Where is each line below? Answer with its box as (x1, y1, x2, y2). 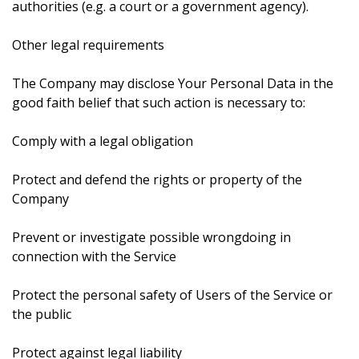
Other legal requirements (12, 36, 164, 54)
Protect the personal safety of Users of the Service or (12, 286, 333, 304)
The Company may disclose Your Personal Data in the (12, 75, 333, 92)
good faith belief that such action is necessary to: (12, 94, 305, 111)
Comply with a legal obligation (12, 132, 193, 150)
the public (12, 305, 71, 323)
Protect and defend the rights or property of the (12, 171, 302, 188)
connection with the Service (12, 248, 176, 265)
